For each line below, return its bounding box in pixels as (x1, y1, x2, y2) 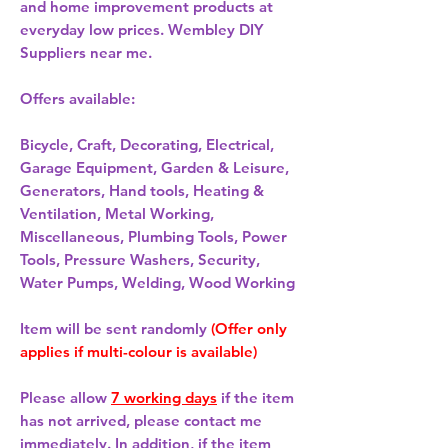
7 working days (111, 388, 217, 408)
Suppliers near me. (20, 43, 152, 63)
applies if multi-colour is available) (20, 342, 257, 362)
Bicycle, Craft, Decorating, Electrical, (20, 135, 274, 155)
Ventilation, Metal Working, (20, 204, 214, 224)
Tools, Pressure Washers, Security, (20, 250, 260, 270)
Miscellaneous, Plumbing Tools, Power (20, 227, 287, 247)
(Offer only (211, 319, 287, 339)
